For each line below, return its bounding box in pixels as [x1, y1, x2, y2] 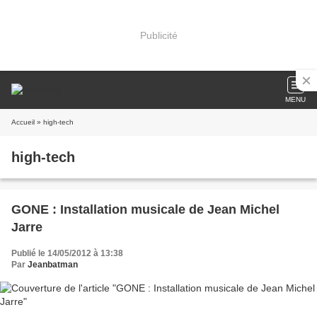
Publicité [139, 29, 178, 41]
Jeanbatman [28, 260, 78, 270]
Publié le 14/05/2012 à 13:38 [11, 248, 123, 258]
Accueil [11, 118, 35, 126]
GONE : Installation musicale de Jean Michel [11, 202, 279, 217]
